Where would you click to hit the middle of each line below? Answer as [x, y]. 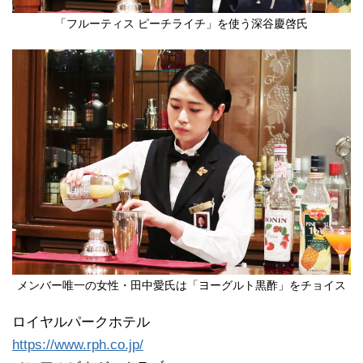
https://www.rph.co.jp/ [78, 345]
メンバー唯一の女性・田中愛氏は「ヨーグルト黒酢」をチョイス [181, 286]
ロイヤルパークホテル [81, 322]
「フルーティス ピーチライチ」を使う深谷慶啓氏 [181, 23]
